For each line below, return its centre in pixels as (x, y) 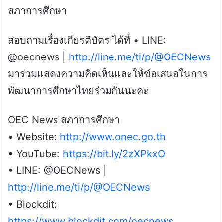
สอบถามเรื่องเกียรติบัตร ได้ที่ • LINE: (87, 40)
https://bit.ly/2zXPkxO (114, 154)
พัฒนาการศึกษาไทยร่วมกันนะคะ (78, 91)
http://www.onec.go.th (113, 137)
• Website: (34, 137)
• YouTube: (35, 154)
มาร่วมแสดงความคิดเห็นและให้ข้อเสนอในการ (108, 74)
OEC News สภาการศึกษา (64, 120)
